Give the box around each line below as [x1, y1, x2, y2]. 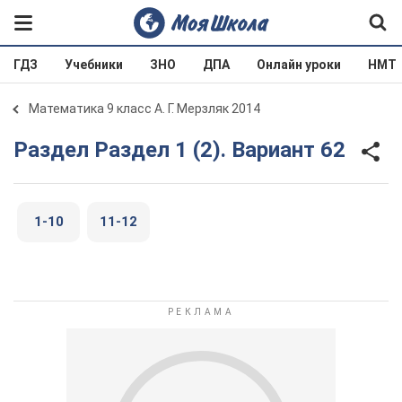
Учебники [65, 57, 123, 72]
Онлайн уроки [257, 57, 341, 72]
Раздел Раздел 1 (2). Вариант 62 [28, 136, 345, 162]
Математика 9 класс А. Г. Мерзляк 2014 [29, 101, 260, 116]
